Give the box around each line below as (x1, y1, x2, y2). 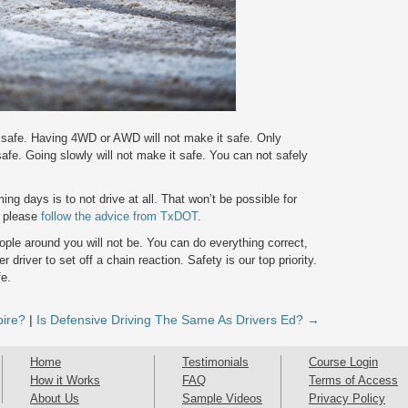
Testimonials (182, 354, 249, 369)
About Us (30, 391, 79, 405)
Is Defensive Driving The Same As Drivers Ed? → (36, 311, 320, 327)
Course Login (309, 354, 378, 369)
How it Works (30, 372, 100, 387)
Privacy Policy (309, 391, 385, 405)
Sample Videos (182, 391, 262, 405)
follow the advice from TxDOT (41, 209, 198, 223)
